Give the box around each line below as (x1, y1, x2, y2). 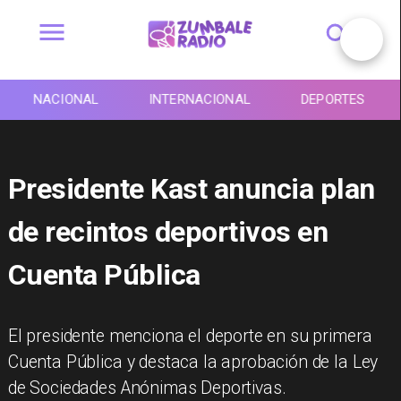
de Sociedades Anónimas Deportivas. (7, 378, 286, 399)
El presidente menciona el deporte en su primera (7, 326, 372, 347)
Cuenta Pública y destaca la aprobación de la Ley (7, 352, 379, 373)
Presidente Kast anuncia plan (7, 171, 375, 206)
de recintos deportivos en (7, 214, 328, 249)
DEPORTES (301, 91, 365, 108)
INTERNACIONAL (149, 91, 251, 108)
